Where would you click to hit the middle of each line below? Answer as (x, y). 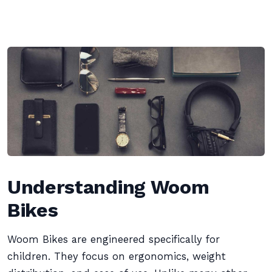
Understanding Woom (108, 187)
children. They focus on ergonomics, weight (117, 257)
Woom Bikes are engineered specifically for (114, 240)
